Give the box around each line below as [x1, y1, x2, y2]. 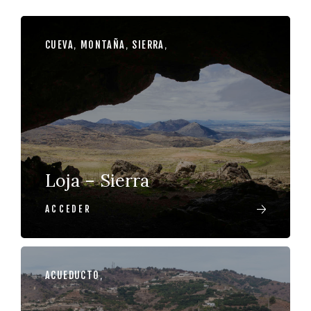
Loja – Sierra [45, 169, 149, 192]
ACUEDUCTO [45, 269, 100, 281]
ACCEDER [45, 203, 92, 215]
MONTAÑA [80, 39, 126, 51]
